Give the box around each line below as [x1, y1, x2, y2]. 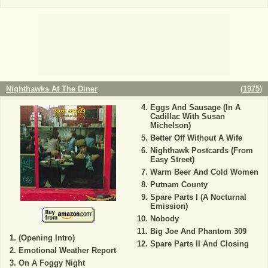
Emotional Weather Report [19, 246, 116, 255]
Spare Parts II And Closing [150, 239, 249, 249]
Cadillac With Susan [150, 112, 225, 121]
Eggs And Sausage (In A [150, 103, 240, 112]
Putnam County [150, 180, 208, 190]
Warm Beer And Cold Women [150, 167, 258, 177]
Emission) [150, 202, 188, 211]
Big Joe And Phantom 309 [150, 227, 246, 236]
